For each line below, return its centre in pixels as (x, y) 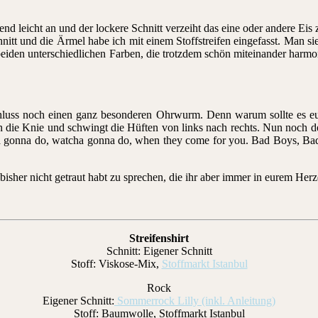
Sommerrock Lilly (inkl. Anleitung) (195, 300)
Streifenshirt (159, 238)
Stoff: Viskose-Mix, (116, 263)
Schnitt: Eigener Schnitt (159, 251)
